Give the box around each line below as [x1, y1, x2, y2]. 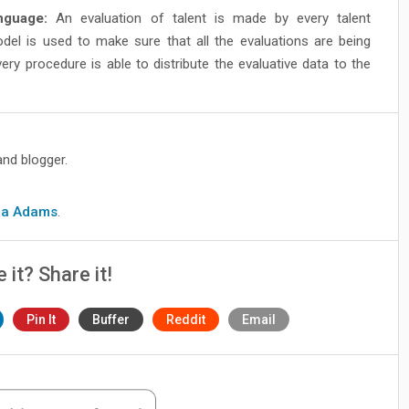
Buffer [91, 312, 130, 328]
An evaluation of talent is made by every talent [47, 9, 372, 26]
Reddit [165, 312, 205, 328]
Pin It [26, 312, 56, 328]
